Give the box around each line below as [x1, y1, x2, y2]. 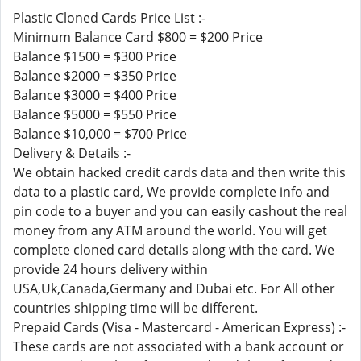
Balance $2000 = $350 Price [13, 67, 176, 85]
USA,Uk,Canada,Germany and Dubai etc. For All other [13, 280, 335, 297]
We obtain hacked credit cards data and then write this [13, 164, 346, 181]
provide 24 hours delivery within [13, 260, 208, 278]
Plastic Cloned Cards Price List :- [13, 9, 205, 27]
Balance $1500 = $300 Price [13, 48, 176, 65]
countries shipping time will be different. [13, 299, 258, 317]
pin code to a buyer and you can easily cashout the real [13, 202, 347, 220]
